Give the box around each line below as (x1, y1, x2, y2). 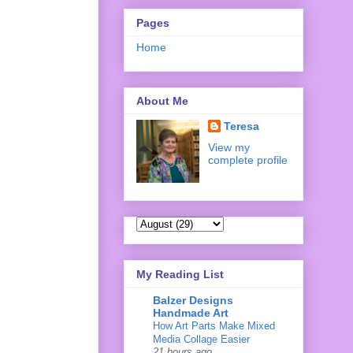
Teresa (223, 120, 259, 133)
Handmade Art (153, 306, 229, 319)
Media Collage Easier (153, 333, 250, 345)
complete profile (207, 154, 288, 167)
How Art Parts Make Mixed (153, 319, 275, 332)
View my (207, 141, 250, 154)
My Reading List (136, 267, 224, 281)
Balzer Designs (153, 293, 233, 307)
